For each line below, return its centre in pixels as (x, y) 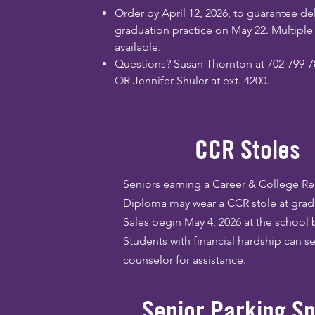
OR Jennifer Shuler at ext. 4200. (192, 81)
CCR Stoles (247, 149)
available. (138, 47)
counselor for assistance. (185, 260)
